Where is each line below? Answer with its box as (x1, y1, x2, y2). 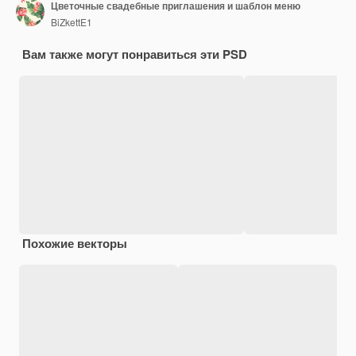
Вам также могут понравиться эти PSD (22, 45, 247, 64)
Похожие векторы (22, 234, 127, 253)
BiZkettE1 (51, 14, 92, 29)
